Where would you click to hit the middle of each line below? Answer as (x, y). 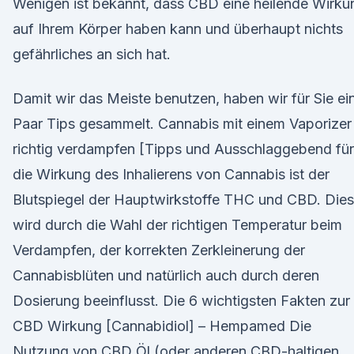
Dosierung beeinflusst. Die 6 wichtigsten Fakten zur (181, 301)
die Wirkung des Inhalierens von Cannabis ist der (171, 174)
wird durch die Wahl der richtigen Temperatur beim (177, 225)
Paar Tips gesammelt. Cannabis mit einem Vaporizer (182, 124)
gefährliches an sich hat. (92, 54)
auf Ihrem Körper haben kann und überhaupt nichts (178, 29)
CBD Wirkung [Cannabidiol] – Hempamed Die (162, 326)
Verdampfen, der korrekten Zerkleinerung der (159, 250)
